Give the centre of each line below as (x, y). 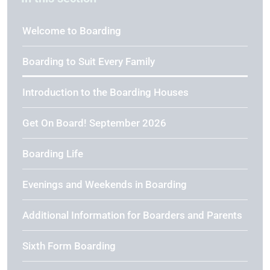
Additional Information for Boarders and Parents (132, 215)
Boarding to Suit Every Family (89, 61)
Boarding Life (53, 154)
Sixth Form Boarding (69, 246)
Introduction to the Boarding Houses (105, 92)
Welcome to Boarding (72, 31)
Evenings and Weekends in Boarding (105, 184)
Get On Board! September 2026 (94, 123)
